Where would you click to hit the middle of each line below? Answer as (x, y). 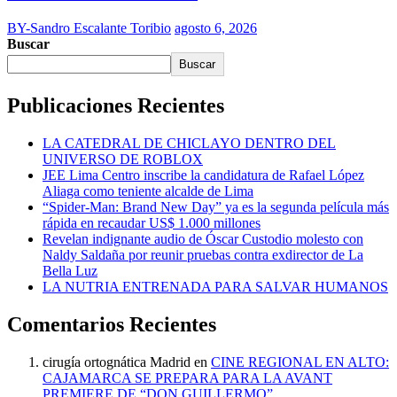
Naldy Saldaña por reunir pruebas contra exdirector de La (203, 254)
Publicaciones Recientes (116, 105)
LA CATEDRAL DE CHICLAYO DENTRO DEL (189, 143)
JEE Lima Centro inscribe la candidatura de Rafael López (203, 175)
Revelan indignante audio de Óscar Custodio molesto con (203, 238)
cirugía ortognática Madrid (117, 362)
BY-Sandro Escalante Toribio (89, 27)
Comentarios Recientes (112, 324)
